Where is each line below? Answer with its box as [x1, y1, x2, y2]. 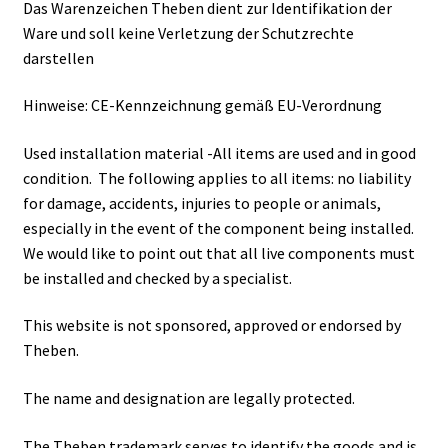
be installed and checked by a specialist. [22, 267, 292, 288]
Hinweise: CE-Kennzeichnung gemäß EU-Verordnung [22, 95, 382, 116]
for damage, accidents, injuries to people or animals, [22, 192, 381, 213]
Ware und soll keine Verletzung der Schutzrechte [22, 22, 354, 43]
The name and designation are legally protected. [22, 388, 355, 409]
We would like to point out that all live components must [22, 242, 415, 263]
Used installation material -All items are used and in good [22, 142, 416, 163]
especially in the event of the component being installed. [22, 217, 414, 238]
